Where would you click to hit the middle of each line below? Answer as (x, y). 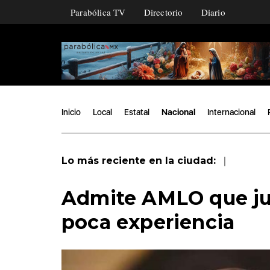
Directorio (163, 12)
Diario (213, 12)
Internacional (231, 112)
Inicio (71, 112)
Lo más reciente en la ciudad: (140, 160)
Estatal (137, 112)
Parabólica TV (98, 12)
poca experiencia (148, 222)
